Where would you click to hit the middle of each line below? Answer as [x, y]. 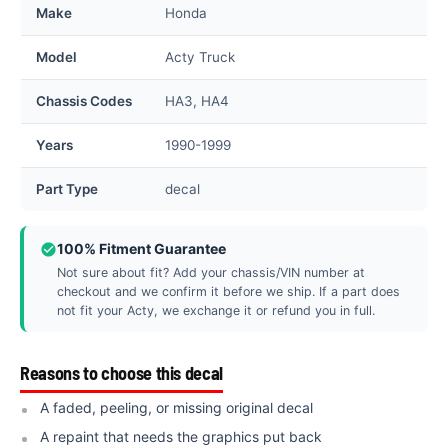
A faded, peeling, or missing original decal [176, 407]
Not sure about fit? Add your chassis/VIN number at [211, 272]
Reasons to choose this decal [121, 372]
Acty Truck [200, 56]
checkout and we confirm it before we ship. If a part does [228, 291]
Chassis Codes [84, 100]
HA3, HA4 [197, 100]
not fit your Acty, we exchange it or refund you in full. [216, 310]
